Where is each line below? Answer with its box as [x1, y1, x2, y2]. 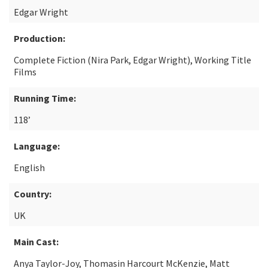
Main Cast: [14, 236, 59, 248]
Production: [14, 32, 65, 44]
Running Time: [14, 92, 76, 104]
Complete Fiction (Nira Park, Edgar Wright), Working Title [14, 54, 251, 66]
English [14, 162, 45, 173]
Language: [14, 140, 60, 152]
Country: [14, 188, 51, 200]
